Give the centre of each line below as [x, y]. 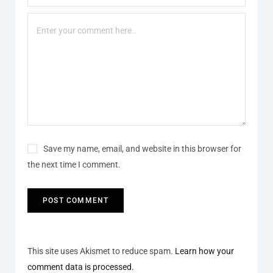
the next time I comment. [74, 164]
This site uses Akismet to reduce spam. [101, 251]
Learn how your [204, 251]
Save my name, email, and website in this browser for [142, 148]
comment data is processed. [81, 267]
